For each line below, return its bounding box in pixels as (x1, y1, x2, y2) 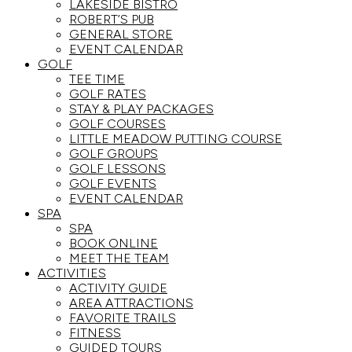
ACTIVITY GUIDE (69, 280, 167, 295)
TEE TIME (69, 71, 125, 86)
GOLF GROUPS (69, 146, 158, 161)
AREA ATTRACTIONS (69, 295, 193, 310)
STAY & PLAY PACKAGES (69, 101, 214, 116)
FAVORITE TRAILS (69, 310, 176, 325)
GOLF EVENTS (69, 176, 156, 191)
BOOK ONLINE (69, 236, 158, 251)
